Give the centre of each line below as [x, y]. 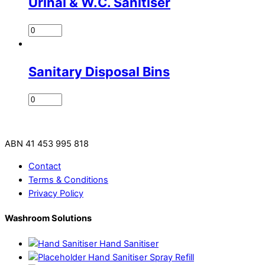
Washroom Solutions [48, 219]
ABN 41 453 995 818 [47, 144]
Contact [45, 166]
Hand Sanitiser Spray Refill [141, 257]
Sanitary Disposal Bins [99, 71]
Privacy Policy [56, 193]
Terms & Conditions [68, 180]
